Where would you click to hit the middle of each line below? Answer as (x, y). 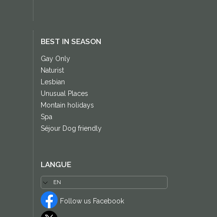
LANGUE (56, 165)
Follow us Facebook (92, 201)
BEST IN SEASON (71, 42)
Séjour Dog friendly (71, 129)
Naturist (52, 70)
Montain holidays (67, 105)
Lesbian (53, 82)
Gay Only (55, 59)
